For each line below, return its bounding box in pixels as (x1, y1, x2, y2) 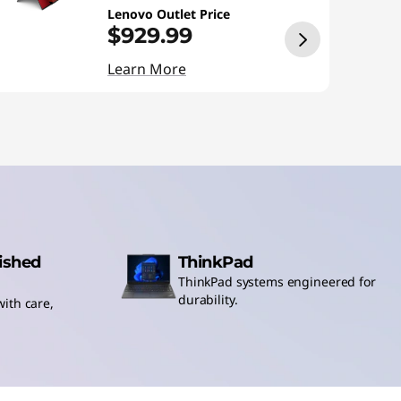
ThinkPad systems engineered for (178, 273, 376, 290)
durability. (178, 291, 238, 308)
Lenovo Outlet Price (107, 5, 230, 22)
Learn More (107, 59, 186, 79)
